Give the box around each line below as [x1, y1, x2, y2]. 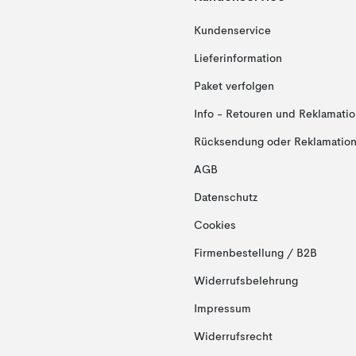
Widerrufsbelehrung [193, 276, 298, 287]
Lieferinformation [193, 53, 282, 64]
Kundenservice [193, 25, 271, 37]
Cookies [193, 220, 236, 231]
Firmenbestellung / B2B [193, 248, 317, 259]
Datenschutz [193, 192, 257, 203]
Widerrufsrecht [193, 331, 273, 342]
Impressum [193, 304, 251, 315]
